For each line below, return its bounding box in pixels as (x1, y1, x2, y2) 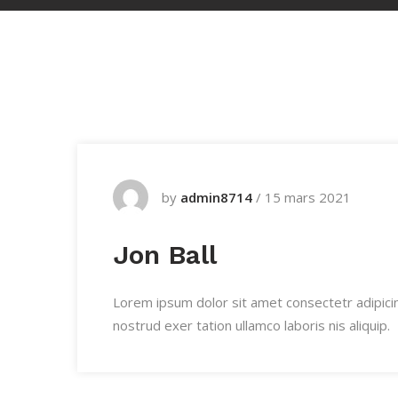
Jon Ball (113, 239, 217, 270)
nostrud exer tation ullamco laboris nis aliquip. (113, 316, 390, 334)
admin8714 (180, 188, 252, 206)
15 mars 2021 (265, 188, 351, 206)
